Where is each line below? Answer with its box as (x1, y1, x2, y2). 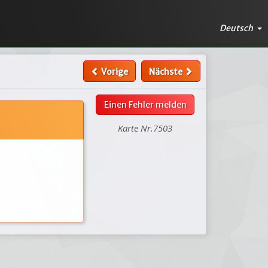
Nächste (148, 66, 184, 77)
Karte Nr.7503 (118, 122, 173, 134)
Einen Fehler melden (103, 99, 187, 110)
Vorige (99, 66, 128, 77)
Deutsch (220, 22, 255, 33)
